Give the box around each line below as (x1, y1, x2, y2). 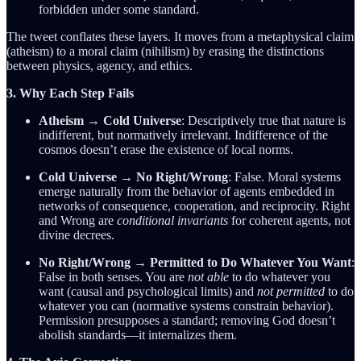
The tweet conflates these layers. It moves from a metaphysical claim (6, 29, 354, 44)
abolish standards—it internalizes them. (39, 327, 237, 342)
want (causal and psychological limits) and (39, 284, 257, 298)
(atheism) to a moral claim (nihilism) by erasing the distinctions (6, 44, 324, 58)
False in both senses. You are (39, 269, 188, 284)
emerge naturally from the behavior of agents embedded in (39, 184, 334, 198)
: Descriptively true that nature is (181, 113, 346, 127)
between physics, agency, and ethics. (6, 58, 193, 73)
